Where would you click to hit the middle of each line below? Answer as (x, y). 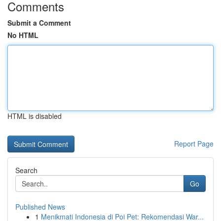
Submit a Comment (39, 23)
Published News (40, 207)
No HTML (23, 35)
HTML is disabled (35, 116)
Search (26, 170)
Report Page (194, 144)
